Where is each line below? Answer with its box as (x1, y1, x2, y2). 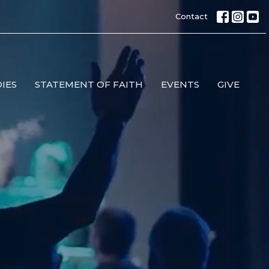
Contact (175, 11, 208, 21)
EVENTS (161, 79, 200, 91)
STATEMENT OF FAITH (35, 79, 144, 91)
